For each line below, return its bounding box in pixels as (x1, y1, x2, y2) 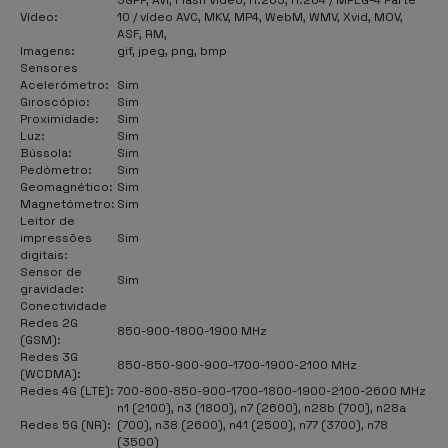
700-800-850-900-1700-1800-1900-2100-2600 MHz (117, 382, 426, 399)
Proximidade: (20, 110, 99, 127)
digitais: (20, 246, 68, 263)
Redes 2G (20, 314, 78, 331)
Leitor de (20, 212, 75, 229)
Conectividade (20, 297, 107, 314)
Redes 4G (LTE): (20, 382, 114, 399)
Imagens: (20, 42, 75, 59)
